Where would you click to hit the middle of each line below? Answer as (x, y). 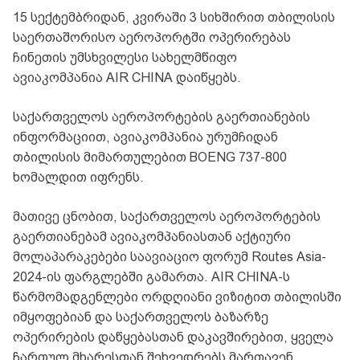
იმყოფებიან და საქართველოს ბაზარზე (141, 317)
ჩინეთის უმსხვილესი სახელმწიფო (125, 58)
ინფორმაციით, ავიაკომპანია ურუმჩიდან (145, 137)
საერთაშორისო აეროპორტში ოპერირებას (152, 38)
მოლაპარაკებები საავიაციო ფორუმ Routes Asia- (170, 257)
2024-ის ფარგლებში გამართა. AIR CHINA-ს (151, 277)
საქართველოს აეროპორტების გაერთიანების (162, 117)
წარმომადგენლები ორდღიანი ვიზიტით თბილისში (177, 297)
